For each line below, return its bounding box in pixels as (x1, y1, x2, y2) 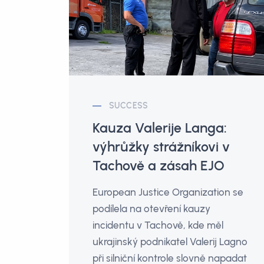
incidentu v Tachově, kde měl (93, 219, 223, 232)
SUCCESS (109, 101, 148, 111)
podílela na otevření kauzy (93, 203, 210, 215)
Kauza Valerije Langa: (93, 120, 227, 137)
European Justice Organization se (93, 186, 243, 199)
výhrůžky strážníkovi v (93, 138, 230, 156)
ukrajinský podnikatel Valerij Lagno (93, 236, 247, 248)
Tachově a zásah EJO (93, 157, 225, 174)
